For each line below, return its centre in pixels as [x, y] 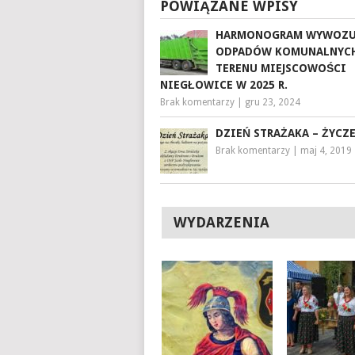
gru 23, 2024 [273, 102]
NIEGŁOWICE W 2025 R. [224, 84]
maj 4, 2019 [326, 150]
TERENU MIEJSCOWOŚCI [281, 68]
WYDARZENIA [221, 222]
